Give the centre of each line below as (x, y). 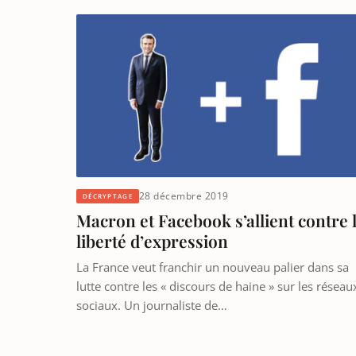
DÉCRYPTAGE (108, 195)
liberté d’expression (152, 241)
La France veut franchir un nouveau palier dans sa (213, 267)
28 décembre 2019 (184, 196)
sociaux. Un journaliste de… (152, 306)
